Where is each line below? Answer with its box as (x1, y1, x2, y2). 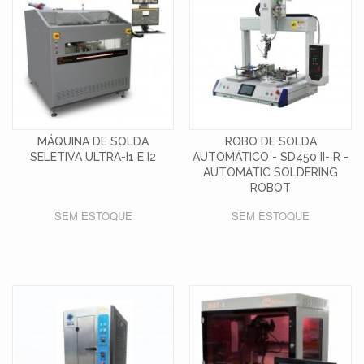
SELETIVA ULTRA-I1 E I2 (30, 150, 157, 164)
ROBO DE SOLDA (224, 135, 317, 149)
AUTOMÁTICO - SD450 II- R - (193, 150, 349, 164)
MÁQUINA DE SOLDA (37, 135, 149, 149)
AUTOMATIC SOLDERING (203, 166, 339, 180)
